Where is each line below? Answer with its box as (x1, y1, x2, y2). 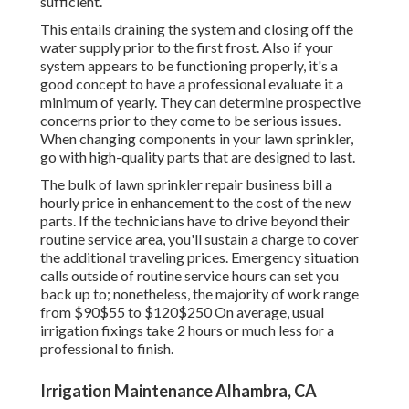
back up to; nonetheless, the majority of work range (40, 285, 359, 303)
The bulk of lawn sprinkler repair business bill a (40, 175, 332, 194)
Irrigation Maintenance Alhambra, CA (40, 381, 317, 402)
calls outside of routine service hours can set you (40, 267, 339, 285)
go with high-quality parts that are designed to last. (40, 148, 355, 166)
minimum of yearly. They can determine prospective (40, 93, 361, 111)
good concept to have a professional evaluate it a (40, 75, 343, 93)
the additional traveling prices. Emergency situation (40, 248, 359, 267)
